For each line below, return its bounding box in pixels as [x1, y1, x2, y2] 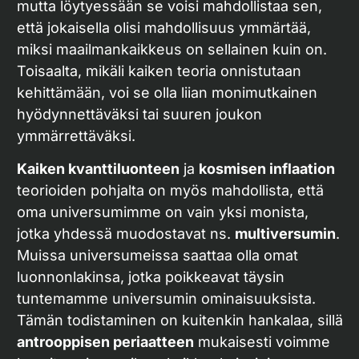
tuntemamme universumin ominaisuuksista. [17, 290, 316, 308]
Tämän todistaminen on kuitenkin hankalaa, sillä [17, 312, 343, 329]
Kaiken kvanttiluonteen [17, 160, 179, 178]
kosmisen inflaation [199, 160, 335, 178]
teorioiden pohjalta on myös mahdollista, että [17, 182, 324, 200]
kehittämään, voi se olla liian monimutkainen [17, 84, 317, 101]
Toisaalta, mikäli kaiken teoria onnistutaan [17, 63, 301, 79]
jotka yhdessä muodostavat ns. [17, 225, 235, 243]
